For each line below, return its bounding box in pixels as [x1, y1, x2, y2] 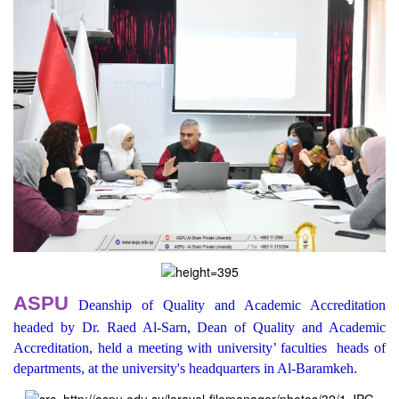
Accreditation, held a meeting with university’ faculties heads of [13, 340, 386, 356]
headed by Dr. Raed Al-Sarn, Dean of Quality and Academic [13, 320, 386, 336]
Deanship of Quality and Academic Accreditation [69, 297, 386, 313]
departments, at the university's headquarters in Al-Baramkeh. [13, 361, 357, 377]
